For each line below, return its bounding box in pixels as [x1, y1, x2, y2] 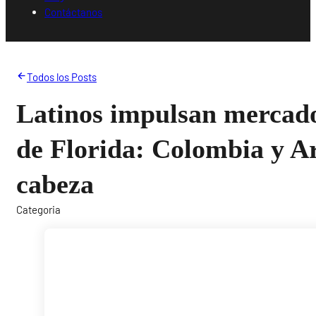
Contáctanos [44, 5, 103, 18]
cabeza [16, 169, 95, 199]
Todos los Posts [26, 70, 97, 83]
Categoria [16, 202, 61, 216]
